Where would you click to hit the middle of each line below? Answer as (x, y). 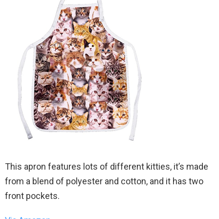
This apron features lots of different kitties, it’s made (107, 166)
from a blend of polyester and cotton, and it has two (104, 181)
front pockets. (32, 196)
